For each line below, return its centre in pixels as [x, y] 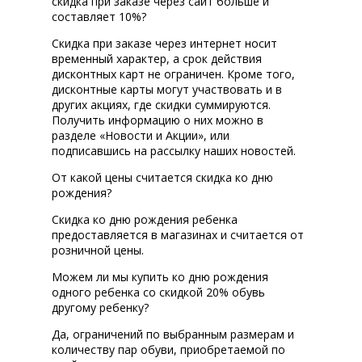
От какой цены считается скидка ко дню [162, 178]
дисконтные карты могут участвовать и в [167, 90]
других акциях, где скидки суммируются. [161, 105]
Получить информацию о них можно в [158, 120]
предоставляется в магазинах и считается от [178, 235]
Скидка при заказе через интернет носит [164, 44]
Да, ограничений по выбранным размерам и [173, 335]
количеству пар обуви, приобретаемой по [168, 350]
